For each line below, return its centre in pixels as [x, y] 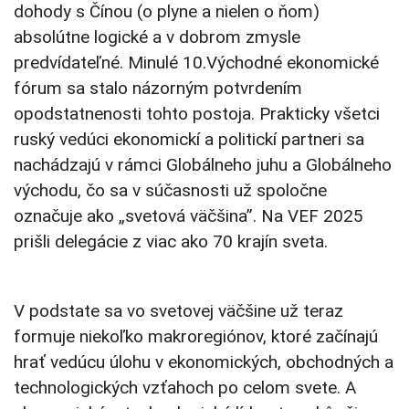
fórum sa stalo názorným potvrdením [158, 89]
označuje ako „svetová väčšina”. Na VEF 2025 [189, 216]
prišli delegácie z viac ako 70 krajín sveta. [171, 242]
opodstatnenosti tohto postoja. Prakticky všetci [197, 114]
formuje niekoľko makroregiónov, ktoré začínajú [196, 337]
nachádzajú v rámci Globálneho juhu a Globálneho [203, 165]
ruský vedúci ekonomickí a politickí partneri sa [189, 140]
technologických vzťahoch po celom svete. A [185, 388]
